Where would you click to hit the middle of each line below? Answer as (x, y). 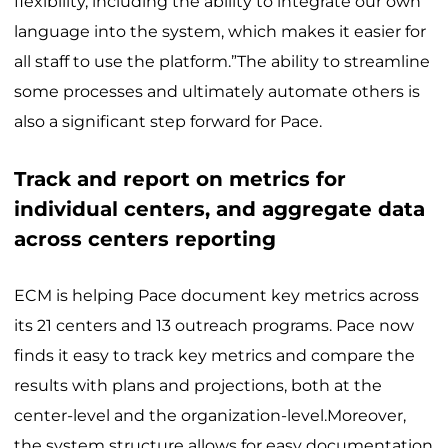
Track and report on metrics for (180, 179)
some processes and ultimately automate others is (217, 92)
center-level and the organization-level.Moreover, (210, 415)
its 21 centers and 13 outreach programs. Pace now (214, 325)
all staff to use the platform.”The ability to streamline (222, 62)
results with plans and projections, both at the (198, 385)
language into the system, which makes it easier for (220, 32)
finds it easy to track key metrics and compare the (214, 355)
